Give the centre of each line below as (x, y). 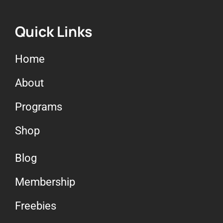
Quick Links (54, 32)
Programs (39, 107)
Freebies (36, 206)
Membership (45, 182)
